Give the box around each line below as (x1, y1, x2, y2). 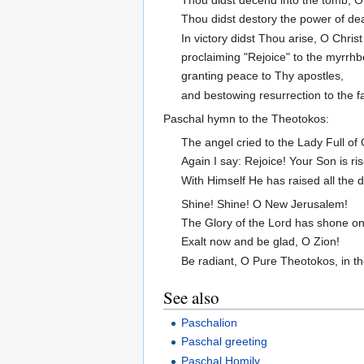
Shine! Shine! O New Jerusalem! (181, 197, 349, 210)
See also (163, 285, 219, 309)
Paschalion (181, 316, 238, 330)
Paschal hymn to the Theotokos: (163, 111, 329, 125)
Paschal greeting (181, 335, 268, 349)
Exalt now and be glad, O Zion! (181, 235, 340, 249)
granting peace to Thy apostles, (181, 69, 344, 83)
